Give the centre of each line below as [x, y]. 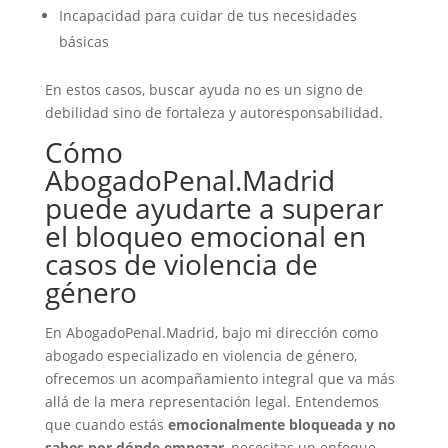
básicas [83, 41]
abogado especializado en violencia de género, [200, 355]
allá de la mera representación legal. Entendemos [211, 401]
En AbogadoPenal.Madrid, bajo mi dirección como [211, 332]
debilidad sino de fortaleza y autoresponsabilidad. [213, 112]
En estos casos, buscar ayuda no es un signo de [203, 89]
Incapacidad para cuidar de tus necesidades [207, 15]
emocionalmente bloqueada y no [281, 424]
